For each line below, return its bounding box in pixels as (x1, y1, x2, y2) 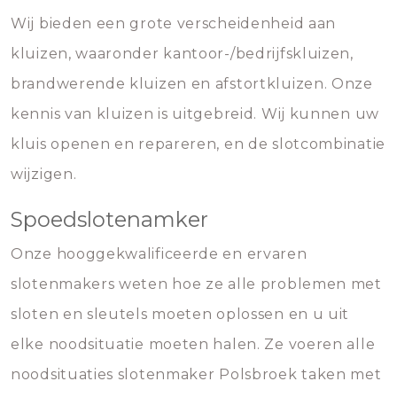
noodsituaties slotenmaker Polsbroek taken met (11, 366, 382, 383)
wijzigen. (11, 166, 77, 183)
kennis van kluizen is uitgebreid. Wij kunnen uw (11, 105, 379, 122)
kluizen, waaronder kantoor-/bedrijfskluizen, (11, 45, 354, 62)
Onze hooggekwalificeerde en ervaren (11, 245, 307, 262)
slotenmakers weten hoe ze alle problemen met (11, 276, 382, 292)
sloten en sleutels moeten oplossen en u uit (11, 306, 350, 323)
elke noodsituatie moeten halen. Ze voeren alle (11, 336, 376, 353)
